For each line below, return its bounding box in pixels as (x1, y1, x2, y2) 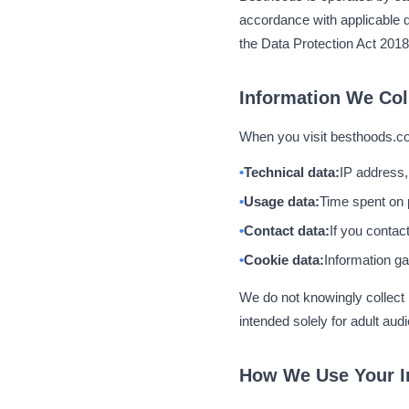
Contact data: (244, 223, 330, 238)
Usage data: (244, 194, 320, 209)
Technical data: (244, 164, 340, 180)
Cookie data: (244, 252, 324, 267)
